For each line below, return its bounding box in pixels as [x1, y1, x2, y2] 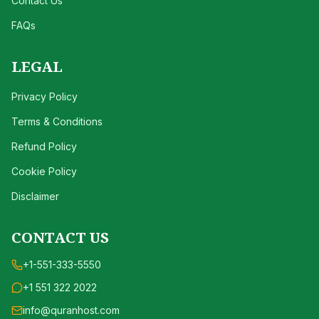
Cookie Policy [11, 165, 77, 177]
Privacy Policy [11, 90, 78, 103]
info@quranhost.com [23, 304, 120, 316]
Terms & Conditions [11, 115, 103, 127]
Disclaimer [11, 190, 59, 202]
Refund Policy [11, 140, 77, 152]
